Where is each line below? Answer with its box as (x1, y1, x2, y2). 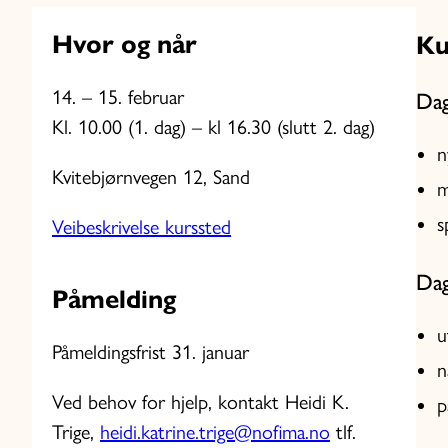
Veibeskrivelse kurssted (52, 215, 231, 240)
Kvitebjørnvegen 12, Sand (52, 165, 250, 190)
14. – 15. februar (52, 85, 184, 110)
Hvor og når (52, 28, 197, 61)
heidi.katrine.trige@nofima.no (100, 420, 330, 445)
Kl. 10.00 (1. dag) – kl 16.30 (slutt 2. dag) (52, 115, 375, 140)
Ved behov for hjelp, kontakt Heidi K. (52, 390, 349, 415)
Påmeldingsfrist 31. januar (52, 340, 249, 365)
